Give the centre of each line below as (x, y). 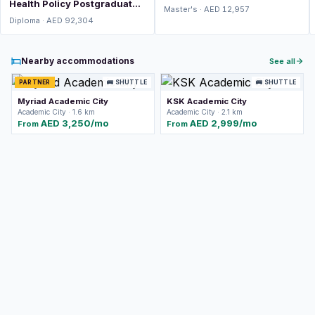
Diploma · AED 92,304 (51, 20)
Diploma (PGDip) (47, 15)
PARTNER (35, 82)
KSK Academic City (207, 101)
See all (282, 61)
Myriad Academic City (63, 101)
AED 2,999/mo (223, 123)
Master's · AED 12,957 (207, 9)
